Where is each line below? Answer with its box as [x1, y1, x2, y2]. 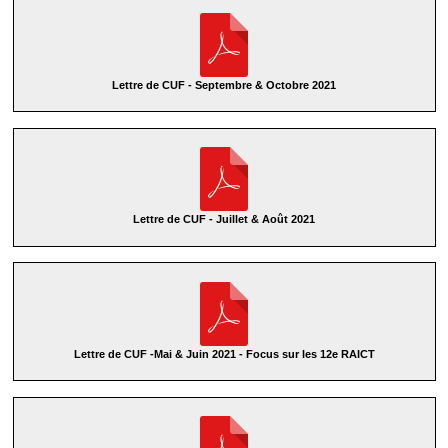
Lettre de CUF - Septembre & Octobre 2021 [112, 78, 336, 91]
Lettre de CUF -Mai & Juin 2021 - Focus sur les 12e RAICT [73, 347, 375, 360]
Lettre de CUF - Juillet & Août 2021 [133, 213, 315, 226]
